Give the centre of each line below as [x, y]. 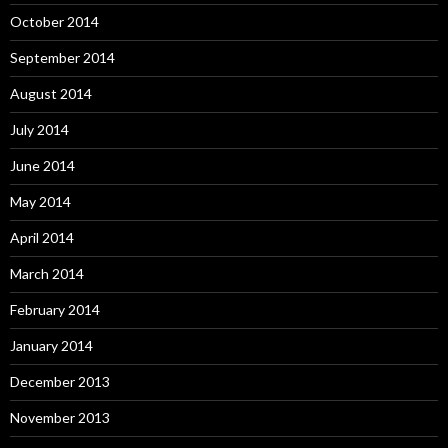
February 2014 [55, 309]
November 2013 [60, 417]
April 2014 [42, 237]
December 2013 [60, 381]
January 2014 [51, 345]
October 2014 [54, 21]
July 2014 [39, 129]
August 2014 [51, 93]
